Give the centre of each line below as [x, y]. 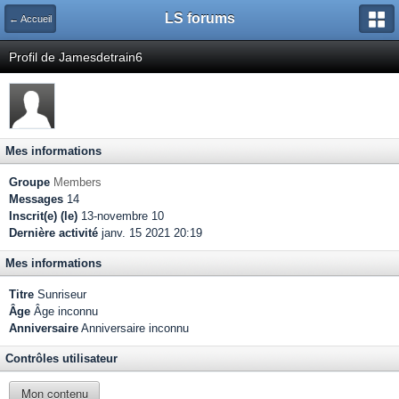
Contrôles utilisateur [61, 358]
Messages [36, 199]
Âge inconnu [64, 311]
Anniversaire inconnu [134, 328]
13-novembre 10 [121, 216]
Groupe [29, 182]
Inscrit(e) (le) [43, 216]
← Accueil [30, 19]
